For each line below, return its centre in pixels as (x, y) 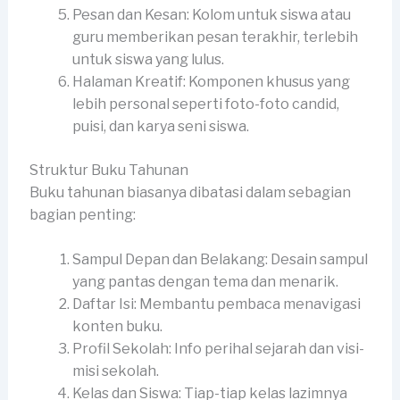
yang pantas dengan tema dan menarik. (205, 282)
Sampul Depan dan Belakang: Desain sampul (220, 260)
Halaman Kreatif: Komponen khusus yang (211, 81)
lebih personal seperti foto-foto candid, (205, 104)
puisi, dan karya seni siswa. (160, 126)
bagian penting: (82, 214)
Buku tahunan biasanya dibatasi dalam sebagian (190, 192)
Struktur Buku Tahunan (108, 170)
